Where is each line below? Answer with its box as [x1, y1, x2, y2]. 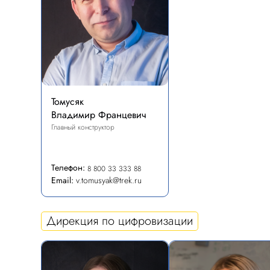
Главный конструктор [51, 122, 115, 133]
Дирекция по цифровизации [46, 212, 193, 230]
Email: [51, 174, 74, 186]
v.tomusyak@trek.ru [76, 174, 142, 186]
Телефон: [51, 162, 85, 174]
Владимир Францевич [51, 108, 146, 122]
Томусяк [51, 95, 84, 108]
